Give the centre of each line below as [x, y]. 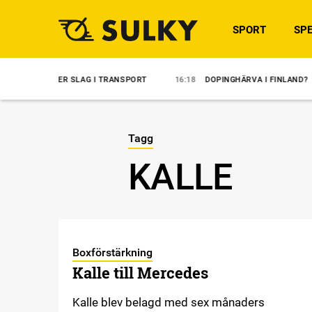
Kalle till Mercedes [140, 273]
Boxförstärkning [112, 252]
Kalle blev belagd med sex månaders [168, 302]
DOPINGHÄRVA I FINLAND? [205, 80]
